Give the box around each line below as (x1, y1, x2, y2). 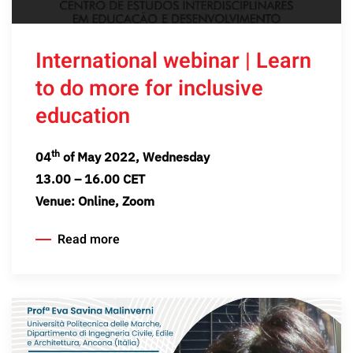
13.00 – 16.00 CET (35, 170, 145, 187)
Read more (58, 230, 120, 250)
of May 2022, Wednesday (60, 148, 210, 165)
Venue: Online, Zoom (35, 192, 154, 209)
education (35, 99, 130, 132)
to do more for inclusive (35, 72, 263, 104)
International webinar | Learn (35, 44, 311, 76)
